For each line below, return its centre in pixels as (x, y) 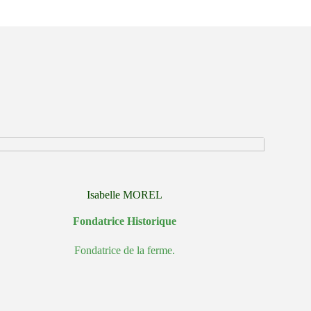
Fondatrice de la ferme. (124, 251)
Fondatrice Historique (124, 221)
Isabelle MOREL (124, 195)
